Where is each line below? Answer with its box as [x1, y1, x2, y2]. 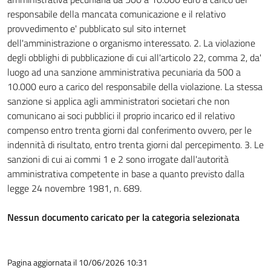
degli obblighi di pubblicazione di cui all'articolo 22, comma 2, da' [7, 50, 261, 65]
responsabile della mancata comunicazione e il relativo [7, 7, 226, 21]
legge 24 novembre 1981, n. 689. [7, 181, 142, 195]
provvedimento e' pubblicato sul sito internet [7, 21, 186, 36]
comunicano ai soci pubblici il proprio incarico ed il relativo [7, 108, 235, 123]
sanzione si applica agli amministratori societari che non [7, 94, 230, 108]
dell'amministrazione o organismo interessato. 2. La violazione [7, 36, 255, 50]
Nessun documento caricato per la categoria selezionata [7, 210, 240, 224]
